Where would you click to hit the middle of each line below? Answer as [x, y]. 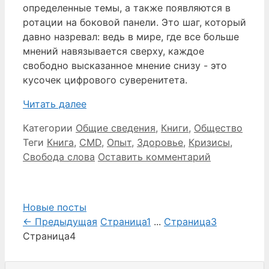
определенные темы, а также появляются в [127, 8]
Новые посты [55, 207]
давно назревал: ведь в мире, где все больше [131, 36]
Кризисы [209, 142]
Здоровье [160, 142]
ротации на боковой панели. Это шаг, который [134, 22]
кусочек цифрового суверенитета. [105, 80]
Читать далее [55, 104]
